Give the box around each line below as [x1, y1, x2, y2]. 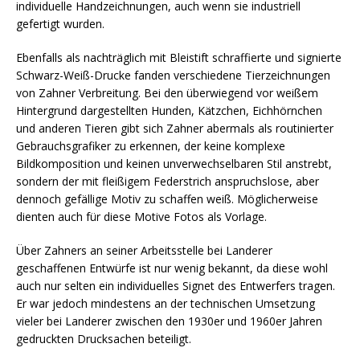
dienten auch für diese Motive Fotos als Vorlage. [16, 208, 267, 224]
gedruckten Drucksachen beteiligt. [16, 330, 191, 346]
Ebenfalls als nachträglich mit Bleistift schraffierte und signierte [16, 49, 342, 65]
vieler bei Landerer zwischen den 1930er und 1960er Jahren [16, 313, 322, 329]
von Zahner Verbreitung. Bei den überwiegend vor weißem [16, 84, 318, 100]
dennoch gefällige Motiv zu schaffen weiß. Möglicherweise [16, 190, 318, 207]
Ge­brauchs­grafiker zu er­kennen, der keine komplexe [16, 137, 285, 153]
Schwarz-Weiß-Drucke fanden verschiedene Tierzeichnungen [16, 67, 330, 83]
